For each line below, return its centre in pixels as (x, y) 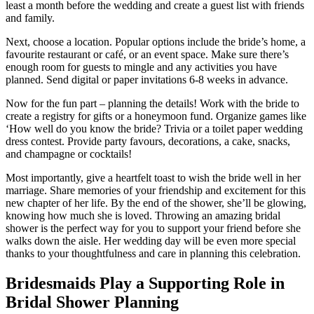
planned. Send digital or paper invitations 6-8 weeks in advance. (147, 80)
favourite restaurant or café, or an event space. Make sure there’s (147, 55)
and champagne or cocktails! (69, 154)
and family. (30, 18)
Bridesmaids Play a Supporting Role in (145, 284)
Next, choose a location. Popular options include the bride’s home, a (156, 42)
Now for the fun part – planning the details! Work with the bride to (152, 104)
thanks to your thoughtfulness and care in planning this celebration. (153, 254)
